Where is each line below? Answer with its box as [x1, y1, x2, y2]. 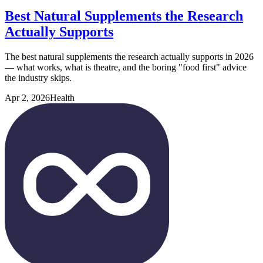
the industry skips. [5, 73, 72, 83]
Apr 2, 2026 [5, 93, 50, 103]
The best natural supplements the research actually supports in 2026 [5, 52, 254, 62]
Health [50, 93, 75, 103]
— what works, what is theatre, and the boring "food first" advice [5, 62, 247, 73]
